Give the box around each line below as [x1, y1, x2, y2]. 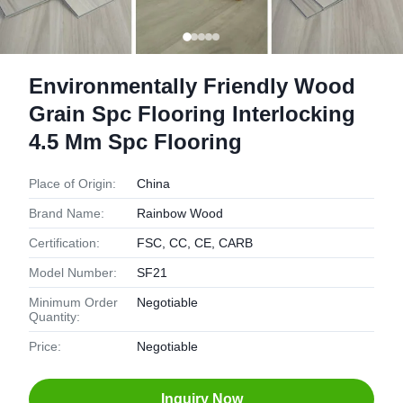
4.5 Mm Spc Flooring [29, 130, 242, 154]
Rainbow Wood [137, 206, 223, 220]
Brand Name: [29, 206, 104, 220]
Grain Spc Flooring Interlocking [29, 102, 355, 126]
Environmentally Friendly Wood [29, 74, 355, 98]
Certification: [29, 236, 100, 250]
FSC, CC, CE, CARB [137, 236, 253, 250]
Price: [29, 339, 61, 354]
